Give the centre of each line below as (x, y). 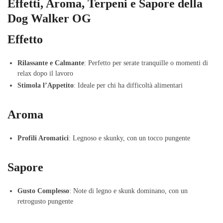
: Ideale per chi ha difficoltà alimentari (128, 86)
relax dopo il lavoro (45, 74)
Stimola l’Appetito (46, 86)
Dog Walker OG (49, 19)
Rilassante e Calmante (51, 63)
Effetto (25, 40)
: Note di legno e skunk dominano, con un (128, 191)
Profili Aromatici (43, 138)
